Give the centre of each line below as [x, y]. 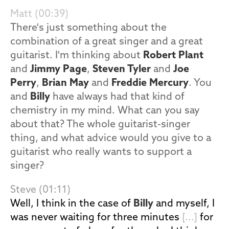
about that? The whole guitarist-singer [100, 125]
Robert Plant [173, 56]
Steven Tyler [122, 70]
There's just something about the [88, 28]
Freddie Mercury [150, 83]
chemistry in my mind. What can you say [105, 111]
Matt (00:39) [39, 14]
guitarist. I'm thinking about [77, 56]
